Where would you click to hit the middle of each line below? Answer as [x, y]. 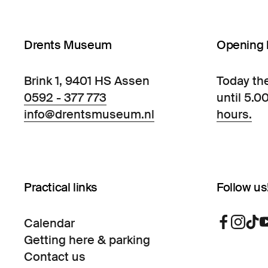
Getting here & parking [87, 240]
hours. [234, 115]
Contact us [55, 256]
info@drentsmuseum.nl [89, 115]
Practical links [61, 188]
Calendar [49, 223]
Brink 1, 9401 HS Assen [87, 81]
